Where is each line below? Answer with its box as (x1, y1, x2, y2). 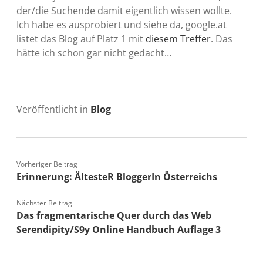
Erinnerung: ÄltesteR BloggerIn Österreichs (16, 170, 217, 183)
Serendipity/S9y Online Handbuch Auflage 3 (16, 222, 221, 236)
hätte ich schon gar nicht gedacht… (16, 46, 171, 59)
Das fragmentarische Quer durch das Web (16, 208, 211, 222)
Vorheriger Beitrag (16, 159, 77, 169)
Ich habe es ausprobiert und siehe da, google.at (16, 18, 227, 31)
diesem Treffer (146, 32, 211, 45)
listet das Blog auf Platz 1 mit (16, 32, 146, 45)
